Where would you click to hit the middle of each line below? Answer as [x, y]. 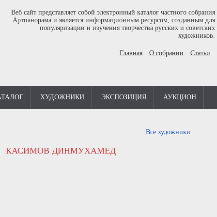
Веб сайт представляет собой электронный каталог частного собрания [113, 12]
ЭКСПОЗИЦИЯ [124, 97]
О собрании [166, 53]
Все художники [168, 132]
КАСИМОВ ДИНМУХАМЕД [61, 151]
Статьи [200, 53]
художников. [196, 36]
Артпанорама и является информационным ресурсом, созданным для [114, 20]
